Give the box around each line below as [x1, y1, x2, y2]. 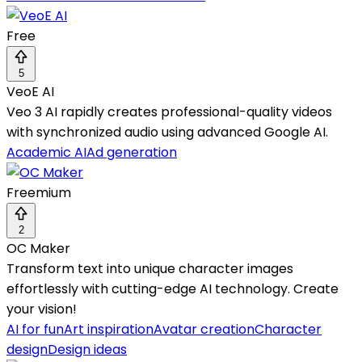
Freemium [6, 183, 71, 203]
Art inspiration [64, 320, 154, 339]
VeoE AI [6, 82, 54, 102]
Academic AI [6, 143, 86, 162]
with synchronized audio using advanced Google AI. [6, 123, 328, 142]
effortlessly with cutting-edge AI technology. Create [6, 280, 339, 299]
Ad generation [86, 143, 177, 162]
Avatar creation [154, 320, 255, 339]
